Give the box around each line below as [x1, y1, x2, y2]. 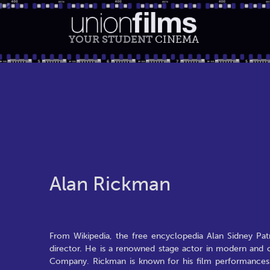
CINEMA [155, 33, 199, 45]
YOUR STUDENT [69, 33, 155, 45]
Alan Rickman [49, 172, 171, 195]
